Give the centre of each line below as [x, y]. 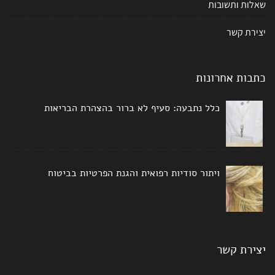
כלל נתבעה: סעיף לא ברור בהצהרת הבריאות [132, 108]
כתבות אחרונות [231, 78]
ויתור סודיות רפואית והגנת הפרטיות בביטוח [134, 173]
